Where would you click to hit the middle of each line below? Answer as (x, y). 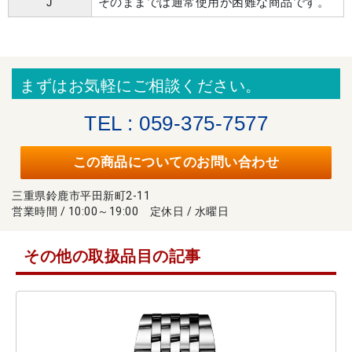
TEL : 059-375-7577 (176, 124)
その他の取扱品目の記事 (112, 256)
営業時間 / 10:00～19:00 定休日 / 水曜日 (120, 211)
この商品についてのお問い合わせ (176, 163)
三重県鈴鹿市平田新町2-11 (81, 195)
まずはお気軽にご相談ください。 (141, 85)
